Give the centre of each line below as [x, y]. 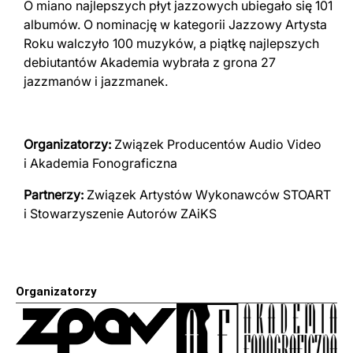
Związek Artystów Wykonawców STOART [207, 194]
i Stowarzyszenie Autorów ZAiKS [120, 213]
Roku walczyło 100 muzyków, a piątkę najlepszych [171, 43]
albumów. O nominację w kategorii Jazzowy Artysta [175, 24]
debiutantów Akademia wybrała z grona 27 [150, 62]
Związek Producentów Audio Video [216, 144]
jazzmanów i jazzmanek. [96, 81]
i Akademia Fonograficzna [100, 163]
